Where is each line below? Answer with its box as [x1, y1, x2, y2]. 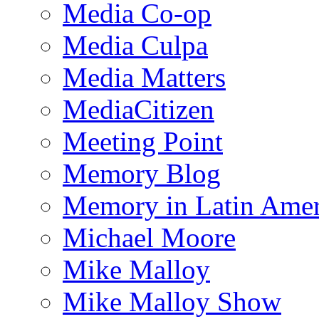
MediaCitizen [63, 93, 214, 125]
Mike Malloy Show [63, 286, 281, 317]
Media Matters [63, 61, 226, 93]
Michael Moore [63, 221, 236, 253]
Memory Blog [63, 157, 221, 189]
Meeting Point [63, 125, 223, 157]
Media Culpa [63, 29, 208, 61]
